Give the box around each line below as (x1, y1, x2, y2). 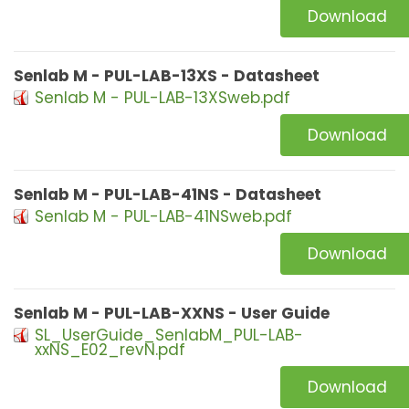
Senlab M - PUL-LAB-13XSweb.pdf (35, 87, 290, 109)
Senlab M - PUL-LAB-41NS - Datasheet (14, 184, 321, 205)
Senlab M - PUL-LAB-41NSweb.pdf (35, 205, 292, 227)
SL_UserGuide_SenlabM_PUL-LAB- (35, 324, 303, 346)
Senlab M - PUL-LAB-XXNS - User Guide (14, 302, 330, 324)
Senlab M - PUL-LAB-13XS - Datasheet (14, 65, 320, 87)
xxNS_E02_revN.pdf (35, 339, 185, 361)
